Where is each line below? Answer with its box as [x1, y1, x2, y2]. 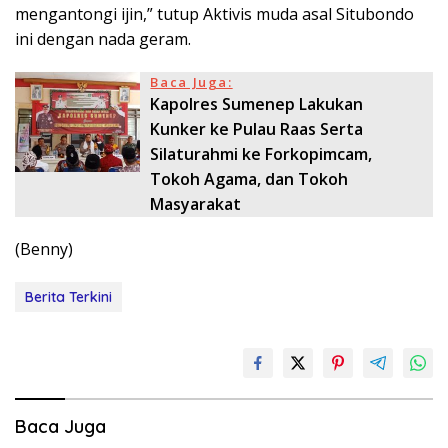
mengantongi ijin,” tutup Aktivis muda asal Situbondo [15, 2, 414, 25]
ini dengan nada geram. [15, 27, 191, 50]
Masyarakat [150, 192, 242, 215]
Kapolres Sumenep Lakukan [150, 92, 364, 115]
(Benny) [15, 237, 73, 260]
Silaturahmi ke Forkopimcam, [150, 142, 373, 165]
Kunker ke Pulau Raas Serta [150, 117, 364, 140]
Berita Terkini [25, 287, 112, 306]
